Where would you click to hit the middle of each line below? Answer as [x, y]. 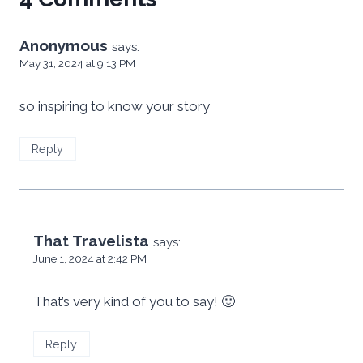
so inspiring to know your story [115, 107]
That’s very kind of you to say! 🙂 [134, 301]
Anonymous [64, 46]
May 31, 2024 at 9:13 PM [77, 64]
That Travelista [91, 241]
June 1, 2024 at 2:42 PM [90, 259]
